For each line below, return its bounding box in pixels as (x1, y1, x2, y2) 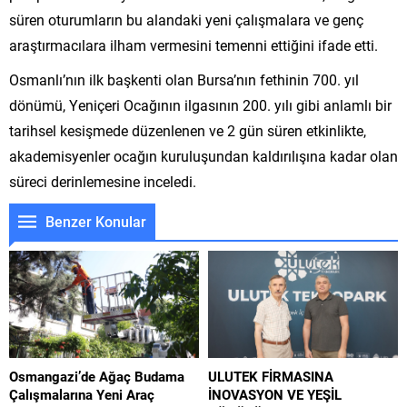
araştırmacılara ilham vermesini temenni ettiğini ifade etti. (9, 35, 378, 55)
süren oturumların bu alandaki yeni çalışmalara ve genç (9, 10, 363, 29)
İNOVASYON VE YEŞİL (208, 384, 342, 403)
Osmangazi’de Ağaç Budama (9, 366, 184, 385)
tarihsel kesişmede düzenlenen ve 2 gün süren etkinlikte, (9, 121, 366, 140)
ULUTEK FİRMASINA (208, 366, 333, 385)
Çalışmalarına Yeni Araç (9, 384, 154, 403)
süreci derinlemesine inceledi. (9, 172, 196, 191)
